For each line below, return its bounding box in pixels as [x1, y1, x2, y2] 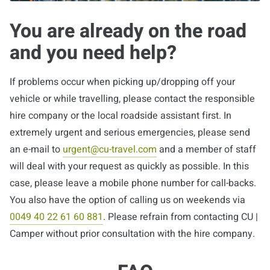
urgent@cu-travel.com [63, 142, 157, 157]
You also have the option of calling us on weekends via [10, 192, 245, 207]
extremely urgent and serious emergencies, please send [10, 125, 250, 140]
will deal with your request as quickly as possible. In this [10, 159, 249, 174]
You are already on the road [10, 16, 246, 45]
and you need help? [10, 38, 177, 67]
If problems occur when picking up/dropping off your [10, 74, 235, 89]
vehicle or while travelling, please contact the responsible [10, 91, 255, 106]
